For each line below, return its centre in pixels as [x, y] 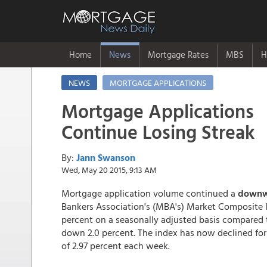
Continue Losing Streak [158, 132]
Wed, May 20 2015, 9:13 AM [109, 170]
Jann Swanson [106, 157]
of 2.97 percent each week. [116, 246]
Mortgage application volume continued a [150, 193]
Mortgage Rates [178, 55]
